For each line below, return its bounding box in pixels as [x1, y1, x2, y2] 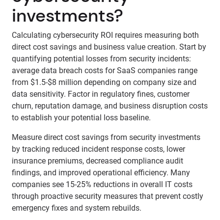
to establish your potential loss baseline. [12, 113, 151, 122]
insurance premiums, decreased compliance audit [12, 156, 183, 165]
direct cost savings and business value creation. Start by [12, 42, 206, 52]
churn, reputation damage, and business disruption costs [12, 101, 208, 110]
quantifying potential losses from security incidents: [12, 54, 191, 63]
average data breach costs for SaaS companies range [12, 66, 197, 75]
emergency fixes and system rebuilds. [12, 203, 141, 213]
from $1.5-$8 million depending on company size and [12, 78, 196, 87]
